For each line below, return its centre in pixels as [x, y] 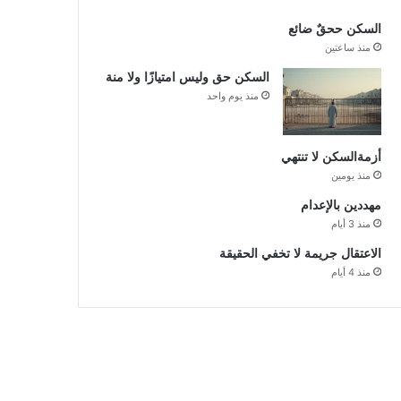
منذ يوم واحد [232, 95]
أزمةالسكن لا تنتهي [331, 157]
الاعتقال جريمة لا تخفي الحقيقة [300, 253]
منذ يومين [350, 175]
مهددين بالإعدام [341, 205]
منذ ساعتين [347, 47]
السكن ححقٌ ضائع [334, 29]
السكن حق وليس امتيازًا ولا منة [187, 77]
